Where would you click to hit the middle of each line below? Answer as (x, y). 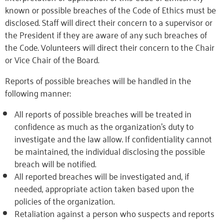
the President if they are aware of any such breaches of (106, 34)
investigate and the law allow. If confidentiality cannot (113, 138)
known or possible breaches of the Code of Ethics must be (111, 9)
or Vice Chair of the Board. (52, 59)
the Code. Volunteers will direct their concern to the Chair (110, 47)
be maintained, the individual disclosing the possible (110, 151)
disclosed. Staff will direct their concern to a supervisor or (109, 22)
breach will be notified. (55, 163)
